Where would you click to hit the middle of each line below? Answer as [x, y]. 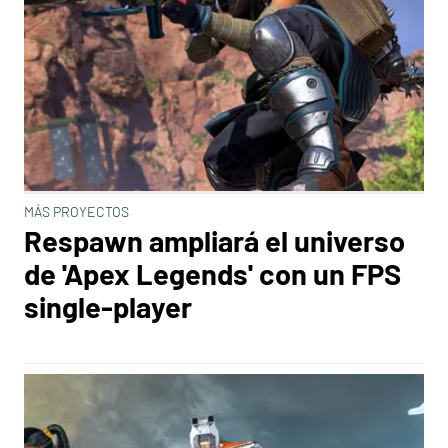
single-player [108, 306]
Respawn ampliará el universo [214, 240]
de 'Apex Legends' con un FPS [212, 273]
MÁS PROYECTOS [76, 211]
